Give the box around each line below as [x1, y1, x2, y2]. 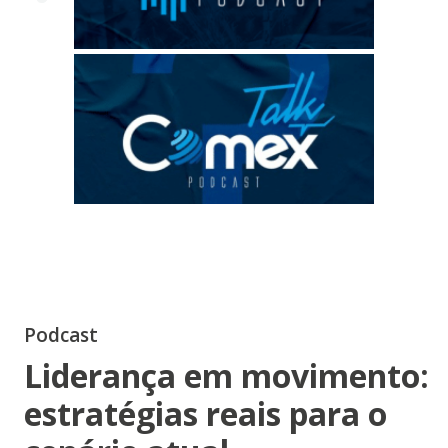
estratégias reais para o [23, 392, 387, 436]
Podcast [23, 322, 98, 349]
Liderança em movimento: [23, 354, 429, 398]
